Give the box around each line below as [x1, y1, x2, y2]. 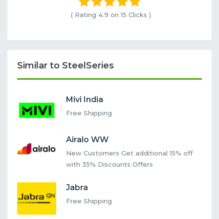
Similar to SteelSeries [17, 60, 114, 71]
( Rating [71, 11, 98, 19]
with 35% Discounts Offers [66, 160, 153, 168]
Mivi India [66, 94, 103, 104]
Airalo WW [66, 134, 109, 144]
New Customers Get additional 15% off [66, 149, 193, 157]
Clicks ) [127, 11, 151, 19]
